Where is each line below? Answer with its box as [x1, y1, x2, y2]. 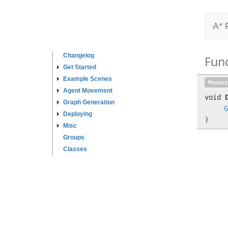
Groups [63, 134, 84, 141]
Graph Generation [63, 99, 115, 106]
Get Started [63, 64, 96, 71]
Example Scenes [63, 75, 112, 82]
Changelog [63, 52, 94, 59]
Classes [63, 146, 87, 153]
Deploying [63, 110, 92, 118]
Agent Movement [63, 87, 112, 94]
